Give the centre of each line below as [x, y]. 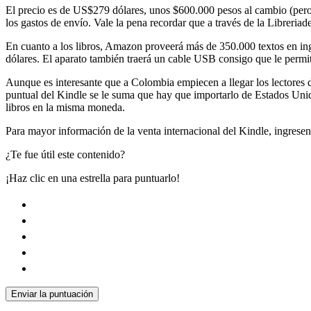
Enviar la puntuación [52, 294]
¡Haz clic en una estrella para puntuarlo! [93, 178]
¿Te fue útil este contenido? [65, 155]
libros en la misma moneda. [65, 108]
